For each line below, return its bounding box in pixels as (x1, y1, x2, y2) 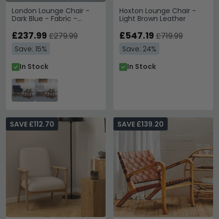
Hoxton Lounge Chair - (119, 6, 196, 16)
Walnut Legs (12, 22, 53, 31)
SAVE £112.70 (10, 119, 54, 129)
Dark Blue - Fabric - (12, 14, 77, 23)
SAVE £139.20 (117, 119, 164, 129)
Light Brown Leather (119, 14, 186, 23)
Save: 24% (122, 44, 156, 54)
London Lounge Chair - (12, 6, 89, 16)
